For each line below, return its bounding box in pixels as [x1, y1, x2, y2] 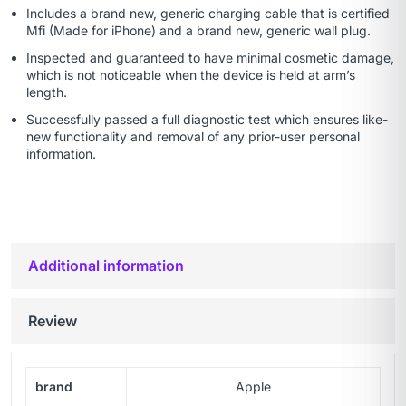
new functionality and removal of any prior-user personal [26, 129, 360, 145]
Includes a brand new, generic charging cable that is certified [26, 5, 390, 22]
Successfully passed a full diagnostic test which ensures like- [26, 111, 388, 128]
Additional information [28, 256, 184, 275]
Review [28, 312, 77, 331]
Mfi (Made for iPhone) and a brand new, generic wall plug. [26, 23, 371, 39]
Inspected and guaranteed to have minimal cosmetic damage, [26, 50, 394, 66]
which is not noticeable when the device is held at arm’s [26, 67, 355, 83]
